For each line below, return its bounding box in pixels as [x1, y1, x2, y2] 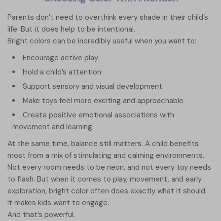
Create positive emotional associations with [23, 110, 174, 120]
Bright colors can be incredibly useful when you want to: [7, 36, 196, 46]
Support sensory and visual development [23, 81, 162, 92]
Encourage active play [23, 53, 98, 63]
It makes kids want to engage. [7, 198, 109, 208]
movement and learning [12, 122, 92, 132]
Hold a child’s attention [23, 67, 101, 77]
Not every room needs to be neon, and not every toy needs [7, 162, 211, 173]
